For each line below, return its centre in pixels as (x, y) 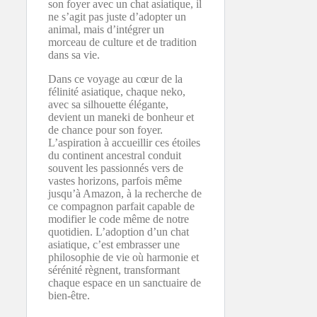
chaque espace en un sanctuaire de (125, 282)
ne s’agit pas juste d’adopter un (117, 16)
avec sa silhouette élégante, (108, 104)
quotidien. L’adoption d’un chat (119, 231)
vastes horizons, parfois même (115, 180)
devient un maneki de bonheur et (121, 117)
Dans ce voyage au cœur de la (115, 79)
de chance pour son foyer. (105, 129)
